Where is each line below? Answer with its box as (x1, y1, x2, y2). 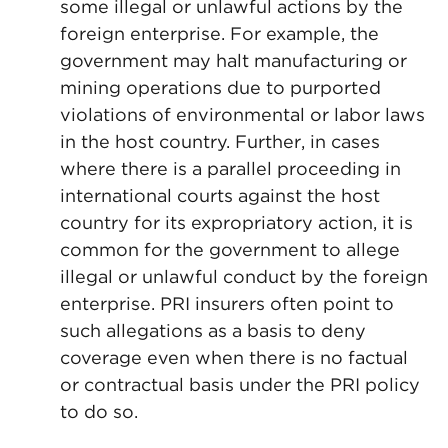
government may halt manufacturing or (60, 50, 407, 71)
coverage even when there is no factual (60, 347, 408, 368)
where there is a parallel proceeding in (60, 158, 401, 179)
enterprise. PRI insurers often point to (60, 293, 394, 314)
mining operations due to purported (60, 77, 381, 98)
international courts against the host (60, 185, 380, 206)
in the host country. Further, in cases (60, 131, 380, 152)
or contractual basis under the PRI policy (60, 374, 420, 395)
